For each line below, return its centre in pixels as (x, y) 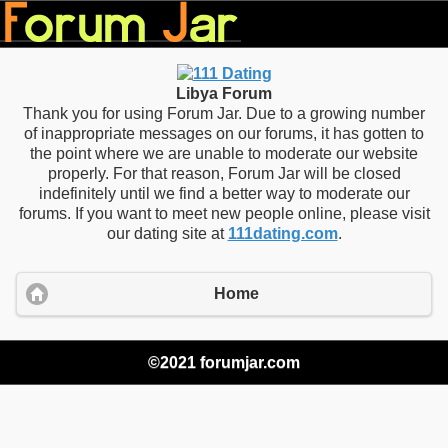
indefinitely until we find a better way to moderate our (224, 193)
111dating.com (282, 233)
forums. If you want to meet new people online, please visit (224, 213)
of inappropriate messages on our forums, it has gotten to (224, 133)
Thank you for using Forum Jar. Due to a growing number (224, 113)
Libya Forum (224, 93)
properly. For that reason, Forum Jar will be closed (224, 173)
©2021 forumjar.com (224, 362)
